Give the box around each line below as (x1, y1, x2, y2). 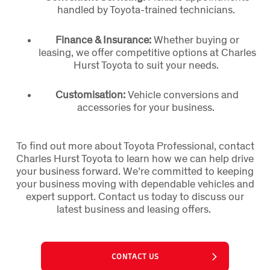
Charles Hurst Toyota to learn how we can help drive (16, 151, 254, 166)
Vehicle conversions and (128, 87, 239, 101)
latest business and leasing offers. (57, 202, 213, 216)
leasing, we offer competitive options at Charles (38, 45, 256, 59)
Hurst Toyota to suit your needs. (73, 57, 221, 72)
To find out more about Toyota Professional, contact (16, 139, 254, 153)
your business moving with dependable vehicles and (16, 177, 254, 191)
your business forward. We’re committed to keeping (16, 164, 254, 178)
